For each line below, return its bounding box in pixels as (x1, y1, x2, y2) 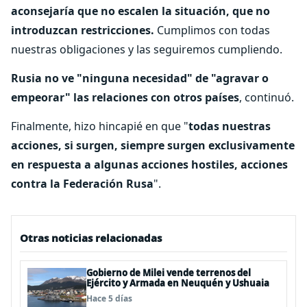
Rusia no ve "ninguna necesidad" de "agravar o (11, 71, 269, 86)
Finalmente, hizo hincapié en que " (11, 119, 188, 134)
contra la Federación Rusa (11, 176, 153, 191)
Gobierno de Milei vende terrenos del (86, 267, 251, 279)
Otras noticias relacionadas (20, 231, 162, 245)
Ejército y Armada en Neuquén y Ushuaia (86, 277, 269, 289)
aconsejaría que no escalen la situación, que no (11, 3, 270, 19)
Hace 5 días (86, 293, 132, 304)
